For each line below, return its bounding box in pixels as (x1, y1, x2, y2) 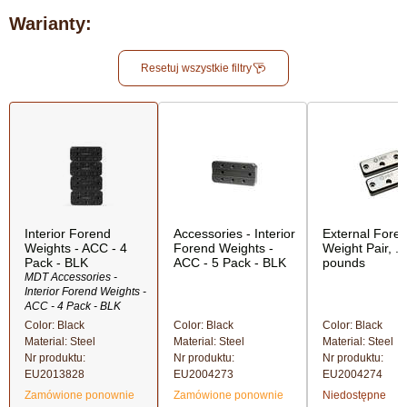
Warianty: (9, 14, 92, 34)
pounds (323, 255, 365, 270)
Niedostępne (323, 389, 386, 402)
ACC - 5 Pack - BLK (174, 255, 286, 270)
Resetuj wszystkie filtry (141, 62, 252, 74)
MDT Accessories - (25, 271, 117, 283)
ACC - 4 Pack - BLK (25, 300, 121, 313)
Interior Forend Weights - (25, 285, 146, 298)
